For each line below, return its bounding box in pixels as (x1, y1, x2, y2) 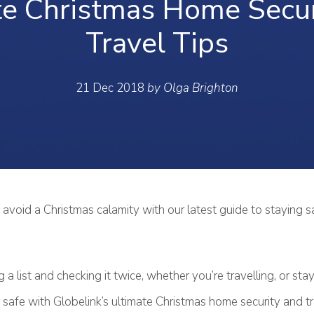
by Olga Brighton (147, 80, 238, 96)
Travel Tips (86, 24, 228, 62)
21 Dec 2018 (76, 80, 147, 96)
